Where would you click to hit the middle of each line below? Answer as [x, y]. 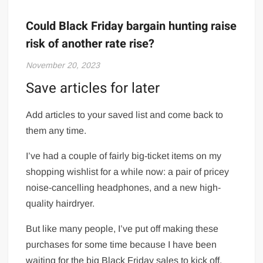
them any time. [56, 130]
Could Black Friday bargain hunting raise [131, 26]
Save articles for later [93, 88]
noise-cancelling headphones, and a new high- [124, 187]
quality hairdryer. [60, 203]
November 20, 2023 [63, 65]
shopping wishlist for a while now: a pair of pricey [128, 171]
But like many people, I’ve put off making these [122, 228]
